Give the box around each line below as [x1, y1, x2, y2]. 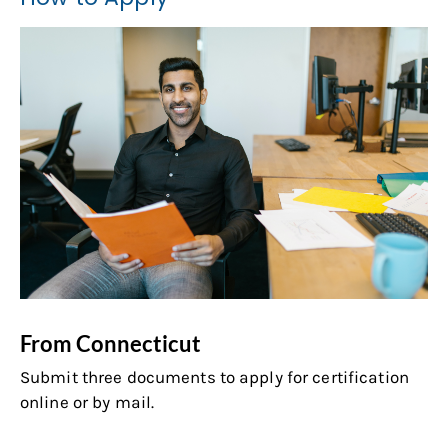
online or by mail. [20, 391, 159, 412]
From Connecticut [20, 329, 201, 357]
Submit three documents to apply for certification [20, 366, 409, 387]
